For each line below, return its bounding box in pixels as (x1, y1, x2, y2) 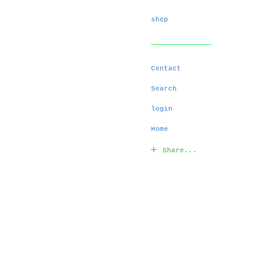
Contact (151, 65, 181, 72)
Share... (163, 147, 197, 154)
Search (151, 85, 177, 92)
